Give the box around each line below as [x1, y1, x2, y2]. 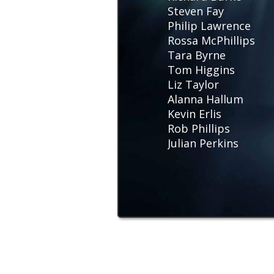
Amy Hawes [168, 223, 228, 237]
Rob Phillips [168, 121, 230, 136]
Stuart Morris [168, 208, 239, 223]
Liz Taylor [168, 77, 219, 92]
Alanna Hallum [168, 92, 243, 106]
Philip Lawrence [168, 18, 251, 33]
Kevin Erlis [168, 106, 221, 121]
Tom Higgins [168, 62, 235, 77]
